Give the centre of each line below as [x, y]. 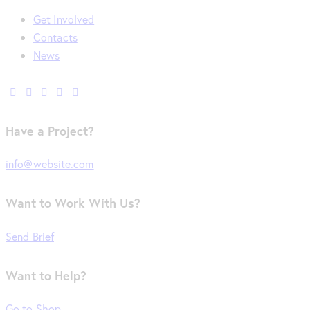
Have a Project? [50, 131]
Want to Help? [46, 275]
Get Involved [64, 19]
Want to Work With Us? [73, 203]
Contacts [55, 37]
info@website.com [50, 164]
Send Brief [30, 236]
